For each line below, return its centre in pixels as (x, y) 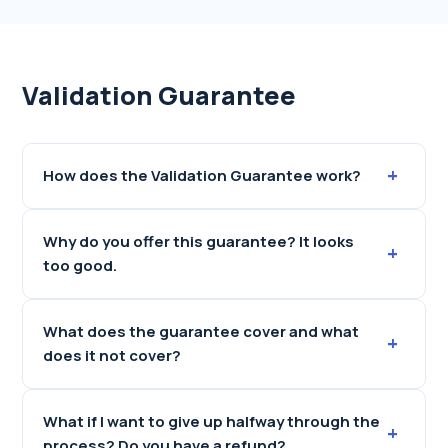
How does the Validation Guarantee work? (202, 175)
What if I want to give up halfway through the (212, 421)
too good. (80, 265)
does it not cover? (112, 355)
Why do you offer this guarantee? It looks (199, 241)
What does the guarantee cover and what (201, 331)
